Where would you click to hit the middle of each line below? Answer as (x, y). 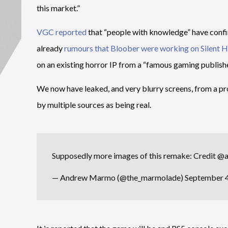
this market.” (58, 8)
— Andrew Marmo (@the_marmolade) (118, 177)
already (50, 48)
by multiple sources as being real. (94, 105)
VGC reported (62, 32)
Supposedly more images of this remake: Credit (135, 155)
